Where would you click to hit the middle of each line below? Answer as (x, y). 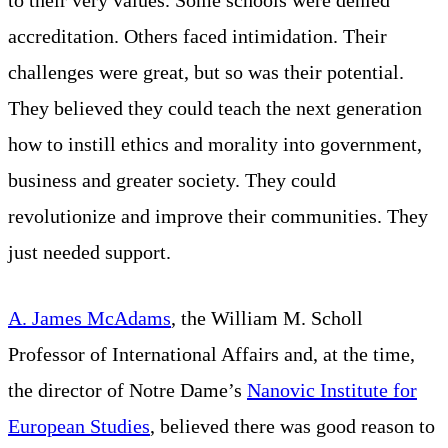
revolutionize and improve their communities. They (218, 215)
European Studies (79, 425)
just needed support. (89, 251)
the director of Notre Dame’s (127, 389)
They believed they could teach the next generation (215, 107)
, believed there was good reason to (292, 425)
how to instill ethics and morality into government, (215, 143)
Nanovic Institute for (332, 389)
